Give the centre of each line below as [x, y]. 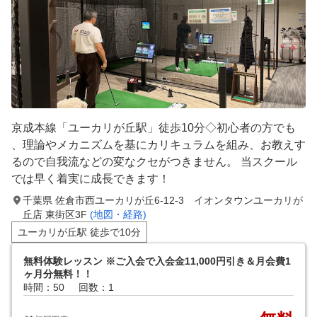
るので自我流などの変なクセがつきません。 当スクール [154, 162]
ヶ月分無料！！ [58, 274]
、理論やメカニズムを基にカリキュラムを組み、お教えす [158, 145]
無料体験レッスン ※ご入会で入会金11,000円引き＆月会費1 [157, 261]
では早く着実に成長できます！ [91, 179]
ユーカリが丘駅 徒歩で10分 [79, 232]
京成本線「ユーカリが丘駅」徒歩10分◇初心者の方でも [154, 128]
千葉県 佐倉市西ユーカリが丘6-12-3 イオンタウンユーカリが [163, 200]
